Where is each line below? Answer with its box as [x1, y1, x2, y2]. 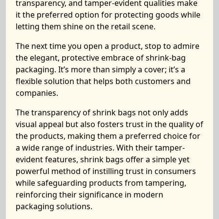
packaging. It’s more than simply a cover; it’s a [16, 64, 185, 75]
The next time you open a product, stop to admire [16, 41, 199, 51]
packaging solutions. [16, 201, 92, 212]
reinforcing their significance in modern [16, 189, 163, 200]
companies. [16, 88, 58, 98]
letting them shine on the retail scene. [16, 21, 155, 32]
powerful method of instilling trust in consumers [16, 166, 196, 176]
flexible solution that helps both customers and [16, 76, 191, 87]
